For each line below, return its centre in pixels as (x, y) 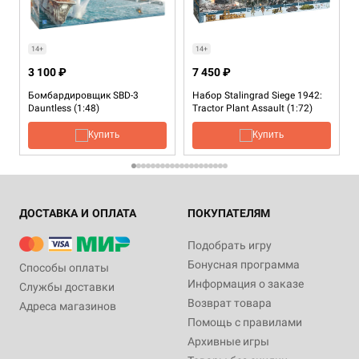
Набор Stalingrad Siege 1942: (257, 95)
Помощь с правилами (245, 322)
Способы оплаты (64, 267)
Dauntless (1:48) (64, 108)
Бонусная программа (244, 264)
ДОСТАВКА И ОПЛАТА (78, 213)
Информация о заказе (246, 283)
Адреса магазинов (68, 306)
